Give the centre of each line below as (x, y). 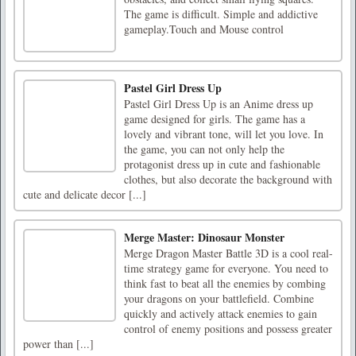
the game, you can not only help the (204, 149)
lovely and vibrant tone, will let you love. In (224, 133)
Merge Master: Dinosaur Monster (204, 237)
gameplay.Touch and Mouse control (204, 29)
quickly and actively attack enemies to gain (221, 313)
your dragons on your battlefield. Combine (219, 298)
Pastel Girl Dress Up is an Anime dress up (219, 103)
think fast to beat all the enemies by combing (225, 283)
